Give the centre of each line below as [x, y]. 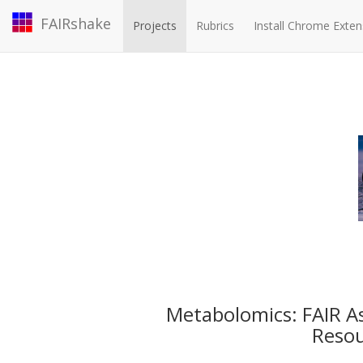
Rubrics [215, 26]
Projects [155, 26]
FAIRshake [76, 23]
